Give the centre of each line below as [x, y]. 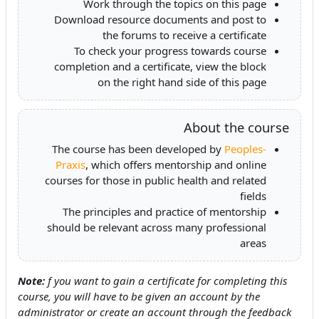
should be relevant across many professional [157, 227]
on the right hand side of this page [182, 82]
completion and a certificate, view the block [160, 66]
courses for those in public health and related [156, 180]
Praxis [70, 164]
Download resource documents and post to [160, 19]
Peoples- [245, 149]
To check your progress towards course [170, 51]
